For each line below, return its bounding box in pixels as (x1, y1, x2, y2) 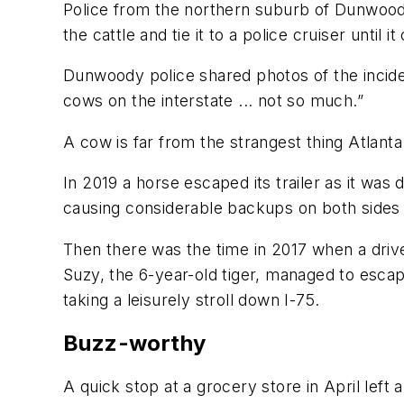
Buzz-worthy (63, 329, 207, 356)
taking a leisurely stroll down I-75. (63, 290, 320, 310)
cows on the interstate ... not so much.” (63, 91, 363, 111)
